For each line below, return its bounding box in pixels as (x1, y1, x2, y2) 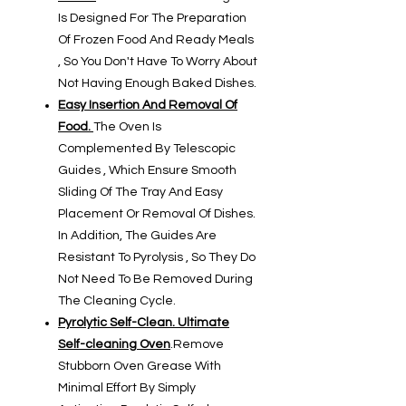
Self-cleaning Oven (58, 338, 170, 352)
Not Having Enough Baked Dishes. (58, 77, 256, 91)
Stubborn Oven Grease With (58, 360, 221, 373)
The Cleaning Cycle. (58, 295, 176, 308)
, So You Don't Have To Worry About (58, 55, 257, 69)
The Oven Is (93, 121, 161, 134)
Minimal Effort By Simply (58, 382, 196, 395)
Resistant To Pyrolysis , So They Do (58, 251, 256, 265)
